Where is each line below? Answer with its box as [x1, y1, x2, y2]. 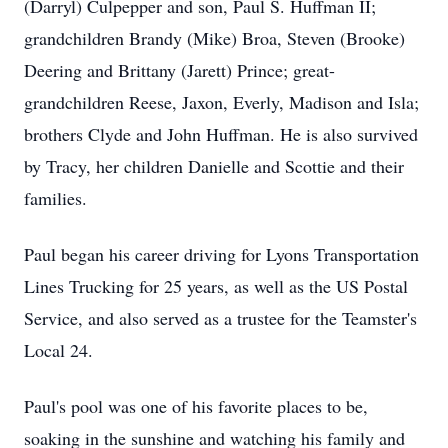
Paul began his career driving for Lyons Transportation [24, 242, 419, 266]
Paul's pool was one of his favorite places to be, [24, 394, 368, 418]
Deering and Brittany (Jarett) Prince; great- [24, 58, 335, 82]
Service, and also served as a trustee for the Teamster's [24, 306, 417, 330]
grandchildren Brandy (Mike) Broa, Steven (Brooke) [24, 26, 405, 50]
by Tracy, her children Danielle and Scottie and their [24, 154, 404, 178]
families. [24, 186, 87, 210]
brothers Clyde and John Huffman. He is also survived [24, 122, 418, 146]
